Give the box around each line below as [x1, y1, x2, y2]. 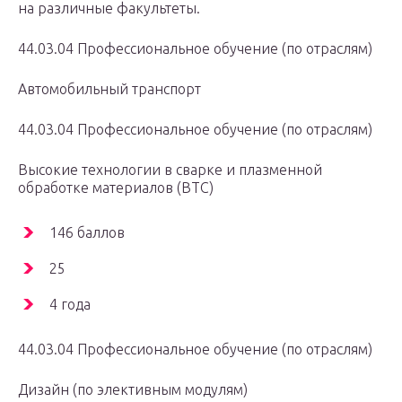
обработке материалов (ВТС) [18, 179, 214, 197]
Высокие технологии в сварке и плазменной [18, 162, 322, 179]
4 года [49, 296, 91, 313]
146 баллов [49, 224, 125, 241]
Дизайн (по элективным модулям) [18, 381, 248, 398]
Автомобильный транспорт [18, 81, 201, 98]
